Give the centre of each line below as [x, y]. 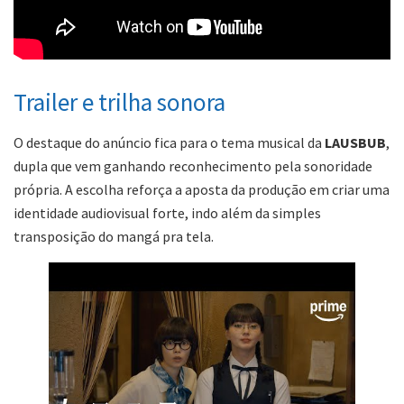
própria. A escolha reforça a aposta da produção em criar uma [202, 189]
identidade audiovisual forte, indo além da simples [167, 212]
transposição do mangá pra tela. [114, 236]
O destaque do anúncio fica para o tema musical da [169, 142]
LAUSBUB [355, 142]
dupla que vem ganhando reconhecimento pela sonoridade [193, 165]
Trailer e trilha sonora [119, 102]
